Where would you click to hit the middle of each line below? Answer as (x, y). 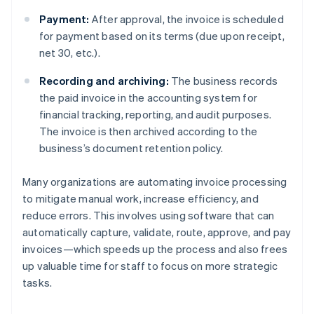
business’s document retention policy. (131, 148)
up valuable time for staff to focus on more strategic (150, 266)
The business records (223, 81)
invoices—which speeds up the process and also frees (155, 249)
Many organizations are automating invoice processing (155, 182)
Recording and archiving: (104, 81)
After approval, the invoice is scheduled (186, 19)
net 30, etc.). (70, 53)
